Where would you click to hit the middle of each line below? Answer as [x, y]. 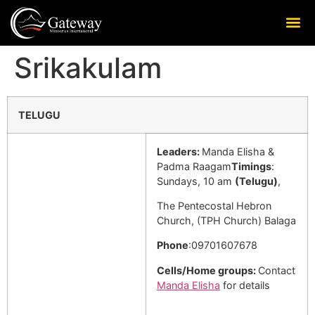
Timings [251, 166]
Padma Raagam [194, 166]
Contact [277, 270]
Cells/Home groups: [207, 270]
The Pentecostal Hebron [214, 206]
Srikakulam [88, 67]
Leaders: [179, 151]
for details [245, 285]
